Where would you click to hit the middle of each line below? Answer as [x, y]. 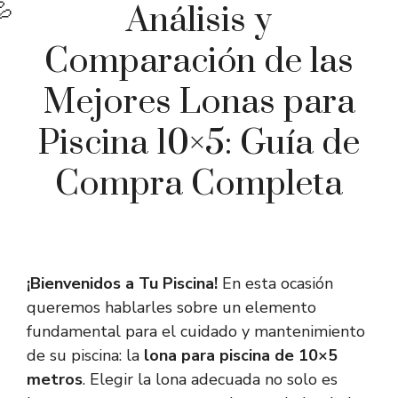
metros [55, 380]
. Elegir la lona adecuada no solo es [210, 380]
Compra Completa [199, 185]
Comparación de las [199, 62]
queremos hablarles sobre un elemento [171, 308]
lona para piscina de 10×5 [241, 356]
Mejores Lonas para [199, 103]
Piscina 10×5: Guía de [199, 144]
